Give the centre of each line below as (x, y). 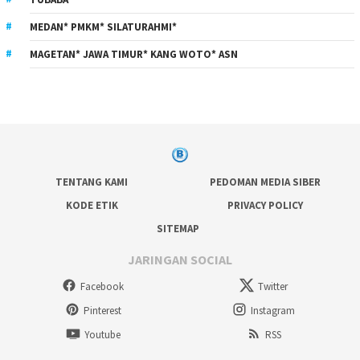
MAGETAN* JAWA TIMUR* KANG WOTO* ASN (134, 55)
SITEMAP (178, 228)
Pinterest (102, 310)
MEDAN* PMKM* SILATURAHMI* (103, 27)
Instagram (273, 310)
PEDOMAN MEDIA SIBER (265, 182)
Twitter (273, 287)
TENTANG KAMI (92, 182)
